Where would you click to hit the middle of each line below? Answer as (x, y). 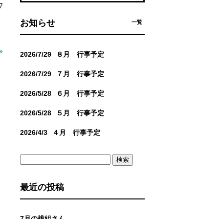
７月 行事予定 (80, 74)
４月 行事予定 (76, 133)
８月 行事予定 (80, 55)
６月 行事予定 (80, 94)
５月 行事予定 (80, 113)
